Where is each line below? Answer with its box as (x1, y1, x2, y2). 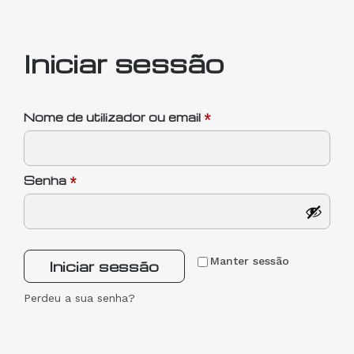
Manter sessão (210, 254, 289, 267)
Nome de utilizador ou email (24, 110, 204, 124)
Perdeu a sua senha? (24, 292, 135, 304)
